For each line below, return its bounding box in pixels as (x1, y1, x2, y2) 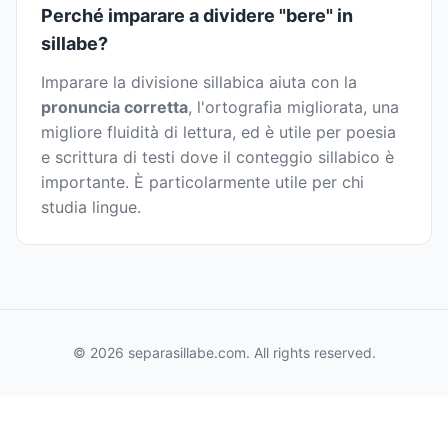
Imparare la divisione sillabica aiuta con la (41, 72, 357, 93)
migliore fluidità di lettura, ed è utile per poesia (41, 122, 396, 143)
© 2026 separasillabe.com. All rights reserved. (72, 344, 376, 362)
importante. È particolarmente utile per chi (41, 172, 364, 193)
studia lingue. (41, 197, 141, 218)
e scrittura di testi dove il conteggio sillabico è (41, 147, 394, 168)
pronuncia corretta (41, 97, 188, 118)
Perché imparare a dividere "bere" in (41, 5, 353, 27)
